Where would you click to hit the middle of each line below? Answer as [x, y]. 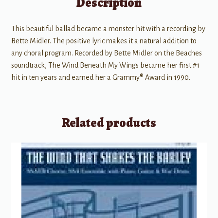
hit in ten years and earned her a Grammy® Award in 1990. [100, 78]
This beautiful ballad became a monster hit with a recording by [108, 29]
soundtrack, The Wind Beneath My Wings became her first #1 [105, 65]
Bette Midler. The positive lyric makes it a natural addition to [104, 41]
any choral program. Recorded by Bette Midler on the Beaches [106, 53]
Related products [109, 123]
